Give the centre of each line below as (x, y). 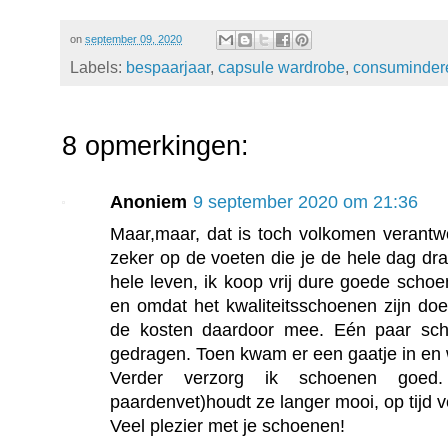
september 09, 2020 (133, 38)
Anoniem (148, 202)
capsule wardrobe (281, 67)
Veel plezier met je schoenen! (227, 426)
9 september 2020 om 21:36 (305, 202)
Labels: (98, 67)
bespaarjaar (168, 67)
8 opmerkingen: (155, 146)
